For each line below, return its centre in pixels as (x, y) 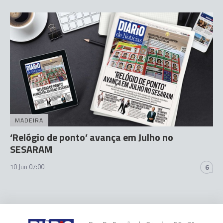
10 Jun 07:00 (27, 167)
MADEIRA (29, 120)
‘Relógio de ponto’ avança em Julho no (92, 137)
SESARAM (31, 149)
